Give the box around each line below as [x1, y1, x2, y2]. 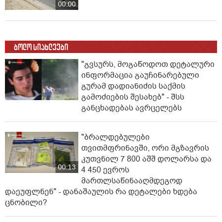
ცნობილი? [5, 197, 47, 209]
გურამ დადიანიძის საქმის [81, 81, 185, 92]
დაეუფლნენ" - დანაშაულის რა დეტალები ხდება [5, 186, 197, 198]
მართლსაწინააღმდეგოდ [81, 175, 182, 187]
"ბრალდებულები [81, 132, 150, 143]
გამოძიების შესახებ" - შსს [81, 92, 184, 103]
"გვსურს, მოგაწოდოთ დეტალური [81, 59, 215, 70]
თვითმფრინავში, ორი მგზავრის [81, 143, 209, 154]
